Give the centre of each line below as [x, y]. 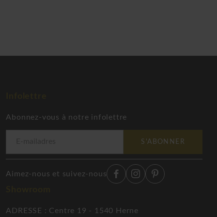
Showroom [28, 189]
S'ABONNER [163, 142]
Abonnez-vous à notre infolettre [67, 117]
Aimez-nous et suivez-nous [56, 174]
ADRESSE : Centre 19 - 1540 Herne [72, 210]
